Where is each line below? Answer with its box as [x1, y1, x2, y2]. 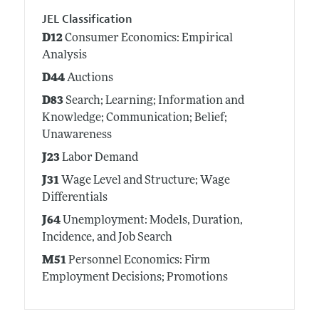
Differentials [41, 192, 108, 204]
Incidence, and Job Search [41, 232, 172, 244]
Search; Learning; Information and [63, 95, 244, 108]
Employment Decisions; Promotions [41, 272, 228, 284]
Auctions [64, 73, 113, 85]
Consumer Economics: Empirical [62, 33, 233, 45]
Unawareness [41, 130, 112, 142]
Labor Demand [59, 152, 138, 164]
